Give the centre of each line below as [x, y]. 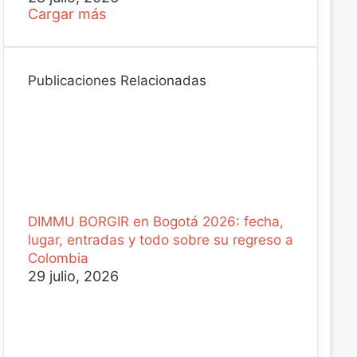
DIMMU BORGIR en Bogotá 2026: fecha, [155, 222]
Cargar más [67, 14]
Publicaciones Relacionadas [117, 80]
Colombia [58, 258]
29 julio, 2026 [73, 276]
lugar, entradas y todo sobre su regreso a [160, 240]
